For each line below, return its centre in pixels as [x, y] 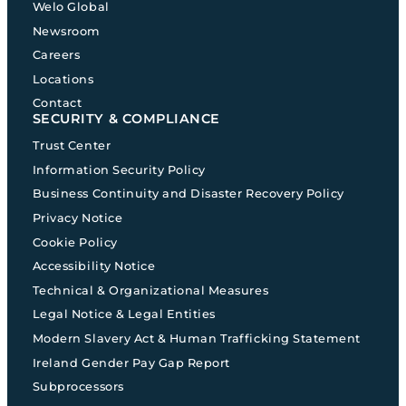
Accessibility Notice [94, 266]
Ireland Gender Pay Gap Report [131, 362]
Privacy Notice [77, 218]
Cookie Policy [75, 242]
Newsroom [67, 31]
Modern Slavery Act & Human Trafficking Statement [196, 339]
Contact [57, 103]
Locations [63, 79]
